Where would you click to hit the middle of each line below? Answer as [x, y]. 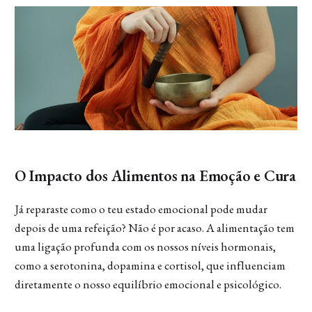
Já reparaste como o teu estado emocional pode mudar [141, 209]
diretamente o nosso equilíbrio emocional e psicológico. [148, 284]
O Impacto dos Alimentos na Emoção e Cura [155, 175]
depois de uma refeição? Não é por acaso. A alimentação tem [154, 227]
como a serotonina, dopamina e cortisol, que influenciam [150, 265]
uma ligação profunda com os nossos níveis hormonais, [145, 246]
